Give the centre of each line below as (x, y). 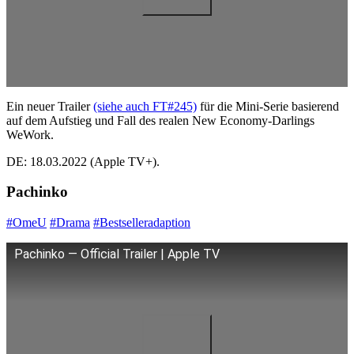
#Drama (70, 223)
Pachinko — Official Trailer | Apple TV (117, 254)
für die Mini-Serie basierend (268, 106)
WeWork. (30, 134)
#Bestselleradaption (142, 223)
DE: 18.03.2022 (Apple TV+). (83, 161)
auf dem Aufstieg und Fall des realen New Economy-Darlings (160, 120)
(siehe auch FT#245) (145, 106)
